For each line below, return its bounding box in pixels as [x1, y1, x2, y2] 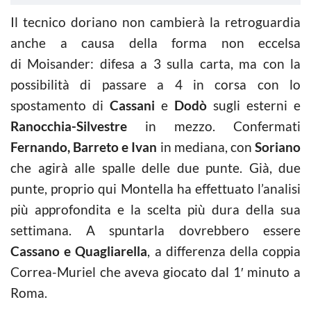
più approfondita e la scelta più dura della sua [10, 201, 301, 217]
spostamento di [10, 96, 110, 113]
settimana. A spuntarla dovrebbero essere [10, 221, 301, 238]
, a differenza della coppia [147, 242, 301, 259]
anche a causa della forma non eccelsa [10, 34, 301, 51]
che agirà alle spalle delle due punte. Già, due [10, 159, 301, 176]
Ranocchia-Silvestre [10, 117, 127, 134]
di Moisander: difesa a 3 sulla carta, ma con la [10, 55, 301, 72]
